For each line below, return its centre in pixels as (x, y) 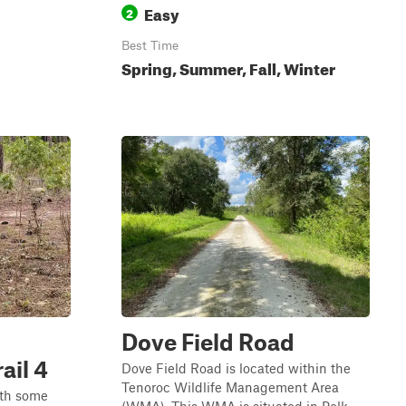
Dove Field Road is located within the (236, 368)
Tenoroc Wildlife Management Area (230, 387)
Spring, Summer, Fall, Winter (228, 67)
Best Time (150, 45)
